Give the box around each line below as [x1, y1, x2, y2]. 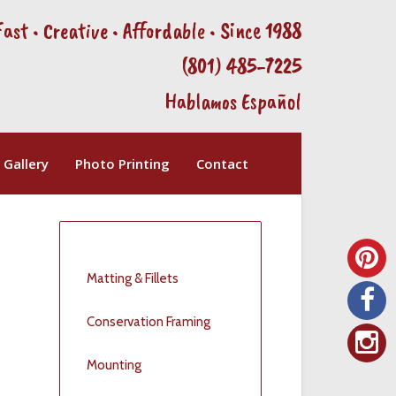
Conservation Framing [87, 314, 211, 330]
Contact [195, 155, 248, 172]
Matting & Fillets [87, 270, 179, 286]
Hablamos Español [164, 88, 301, 116]
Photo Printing [74, 155, 170, 172]
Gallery [3, 155, 49, 172]
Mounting [87, 357, 142, 373]
